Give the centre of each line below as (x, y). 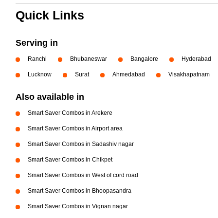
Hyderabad (196, 59)
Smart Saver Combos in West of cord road (83, 175)
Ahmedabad (129, 74)
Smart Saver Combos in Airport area (75, 128)
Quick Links (50, 15)
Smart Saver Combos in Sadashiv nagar (81, 144)
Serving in (37, 43)
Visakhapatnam (189, 74)
